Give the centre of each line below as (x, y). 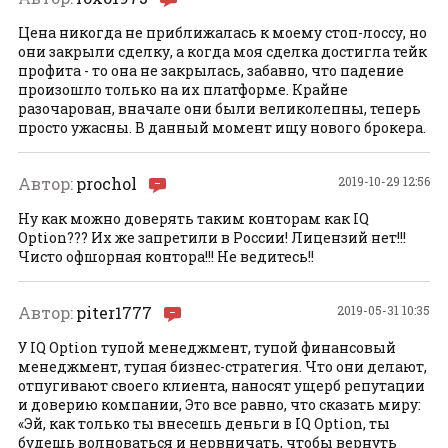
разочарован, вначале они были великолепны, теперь (219, 109)
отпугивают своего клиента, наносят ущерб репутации (221, 386)
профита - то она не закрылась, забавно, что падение (211, 71)
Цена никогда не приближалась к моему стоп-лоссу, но (222, 33)
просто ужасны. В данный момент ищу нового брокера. (222, 128)
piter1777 (114, 313)
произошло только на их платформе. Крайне (183, 90)
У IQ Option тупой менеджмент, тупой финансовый (207, 348)
